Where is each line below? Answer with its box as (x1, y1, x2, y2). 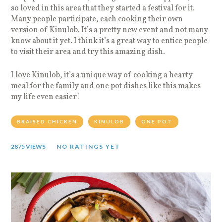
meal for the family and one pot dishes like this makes (11, 80, 201, 92)
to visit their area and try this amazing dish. (11, 46, 167, 57)
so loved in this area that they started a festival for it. (11, 2, 195, 14)
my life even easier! (11, 91, 82, 103)
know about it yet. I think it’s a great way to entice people (11, 35, 208, 47)
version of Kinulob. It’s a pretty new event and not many (11, 24, 209, 36)
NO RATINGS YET (56, 142, 121, 150)
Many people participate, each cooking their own (11, 13, 183, 25)
